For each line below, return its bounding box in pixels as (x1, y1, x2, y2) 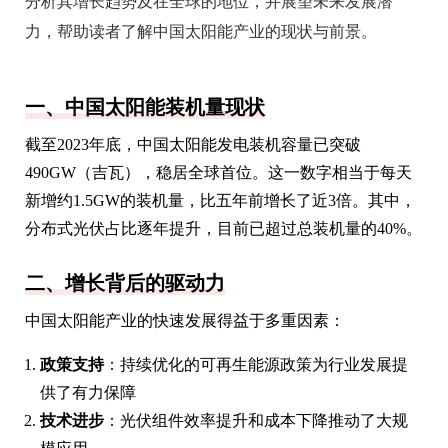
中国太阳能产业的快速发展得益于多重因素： (25, 311, 345, 329)
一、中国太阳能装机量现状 (25, 95, 265, 118)
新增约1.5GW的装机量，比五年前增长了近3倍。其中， (25, 191, 416, 209)
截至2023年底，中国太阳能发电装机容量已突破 (25, 135, 361, 153)
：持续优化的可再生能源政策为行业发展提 (104, 355, 408, 373)
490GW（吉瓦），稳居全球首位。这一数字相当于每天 (25, 163, 412, 181)
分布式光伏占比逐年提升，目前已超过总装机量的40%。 (25, 219, 422, 237)
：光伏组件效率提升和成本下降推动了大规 (104, 411, 408, 429)
